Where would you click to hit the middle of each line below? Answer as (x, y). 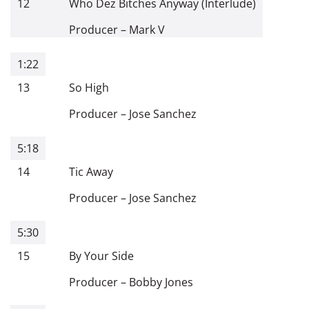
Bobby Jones (161, 282)
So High (89, 87)
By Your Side (101, 256)
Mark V (147, 29)
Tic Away (91, 171)
